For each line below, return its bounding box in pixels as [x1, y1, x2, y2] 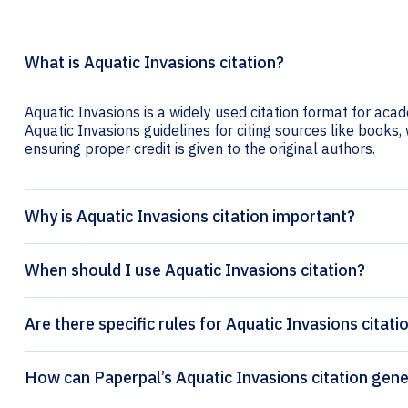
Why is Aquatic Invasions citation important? [25, 206, 355, 228]
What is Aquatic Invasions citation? [25, 52, 284, 74]
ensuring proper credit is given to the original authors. [25, 139, 375, 158]
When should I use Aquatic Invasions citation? [25, 260, 365, 281]
